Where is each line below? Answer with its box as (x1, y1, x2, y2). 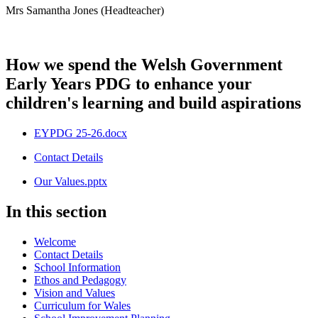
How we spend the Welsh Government (6, 55, 283, 74)
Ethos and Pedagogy (34, 273, 126, 286)
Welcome (34, 235, 76, 248)
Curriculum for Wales (34, 299, 131, 312)
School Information (34, 261, 121, 273)
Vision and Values (34, 286, 115, 299)
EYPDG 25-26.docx (34, 126, 127, 139)
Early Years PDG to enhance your (6, 74, 252, 93)
